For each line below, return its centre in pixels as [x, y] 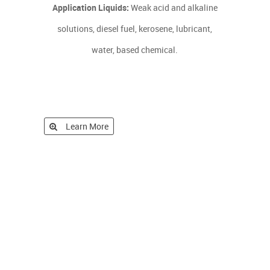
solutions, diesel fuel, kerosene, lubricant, [135, 29]
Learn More [87, 126]
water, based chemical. [135, 50]
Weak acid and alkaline [173, 8]
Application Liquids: [90, 8]
